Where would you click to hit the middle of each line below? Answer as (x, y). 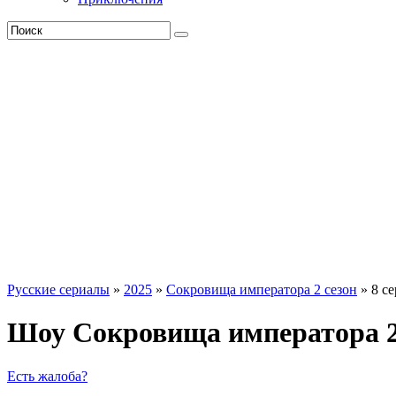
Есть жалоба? (47, 376)
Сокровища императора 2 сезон (262, 289)
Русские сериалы (58, 289)
